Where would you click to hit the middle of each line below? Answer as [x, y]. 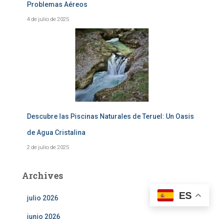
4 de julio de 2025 [48, 19]
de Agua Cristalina [56, 132]
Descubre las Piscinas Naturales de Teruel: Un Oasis [110, 116]
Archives [43, 175]
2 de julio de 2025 [48, 147]
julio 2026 [43, 198]
